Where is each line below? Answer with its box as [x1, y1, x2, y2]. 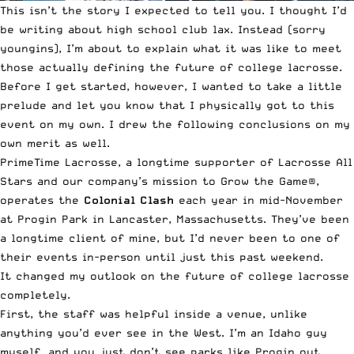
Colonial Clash [84, 193, 174, 206]
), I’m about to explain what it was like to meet [54, 41, 341, 55]
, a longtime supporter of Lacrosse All [118, 155, 352, 168]
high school [107, 22, 177, 36]
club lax [182, 22, 230, 36]
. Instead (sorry [230, 22, 326, 36]
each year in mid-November [174, 193, 343, 206]
